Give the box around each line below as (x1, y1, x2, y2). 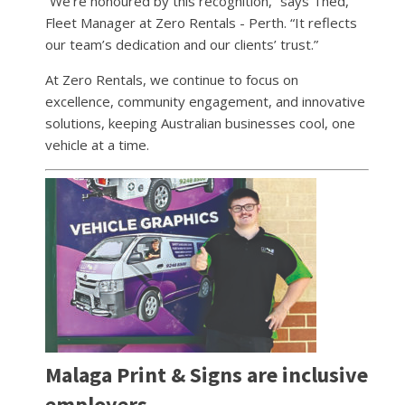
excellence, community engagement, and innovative (45, 92, 365, 111)
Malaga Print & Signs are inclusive (45, 360, 368, 389)
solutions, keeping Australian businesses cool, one (45, 114, 355, 133)
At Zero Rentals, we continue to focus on (45, 71, 298, 89)
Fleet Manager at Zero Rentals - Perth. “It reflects (45, 14, 357, 33)
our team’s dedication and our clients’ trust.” (45, 35, 318, 54)
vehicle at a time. (45, 136, 149, 155)
